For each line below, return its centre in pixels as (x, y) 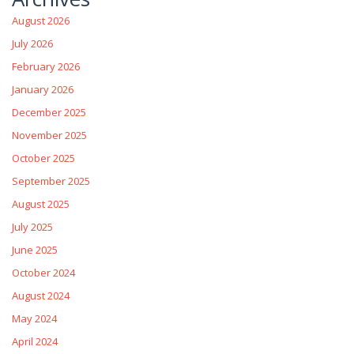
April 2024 (35, 341)
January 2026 (43, 89)
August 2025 (41, 203)
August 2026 (41, 20)
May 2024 (34, 318)
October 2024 (43, 272)
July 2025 (32, 226)
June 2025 (35, 249)
